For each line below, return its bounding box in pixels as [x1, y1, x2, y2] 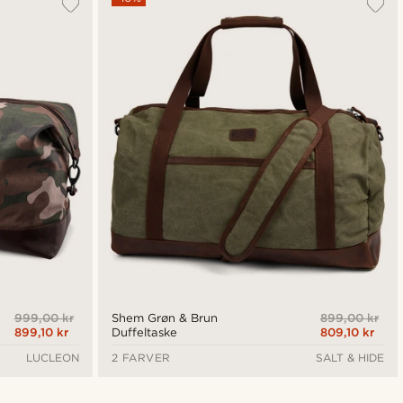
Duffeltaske [111, 326, 177, 340]
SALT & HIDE [315, 350, 384, 364]
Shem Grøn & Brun [111, 311, 218, 326]
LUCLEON [25, 350, 79, 364]
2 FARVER [111, 350, 171, 364]
